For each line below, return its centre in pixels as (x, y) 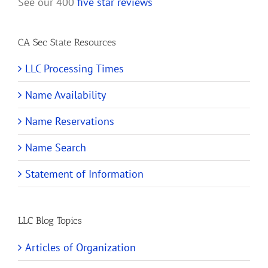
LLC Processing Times (74, 69)
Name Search (56, 148)
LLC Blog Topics (50, 221)
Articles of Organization (80, 247)
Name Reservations (70, 121)
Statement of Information (84, 174)
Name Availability (66, 95)
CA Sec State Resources (67, 42)
